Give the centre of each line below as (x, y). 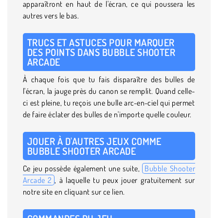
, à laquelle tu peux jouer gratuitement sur (125, 180)
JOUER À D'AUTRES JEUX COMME (94, 141)
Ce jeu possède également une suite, (83, 168)
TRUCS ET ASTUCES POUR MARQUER (101, 42)
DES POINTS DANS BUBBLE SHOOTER (101, 52)
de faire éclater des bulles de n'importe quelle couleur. (107, 114)
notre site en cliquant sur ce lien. (74, 191)
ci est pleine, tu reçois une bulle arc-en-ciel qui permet (109, 102)
